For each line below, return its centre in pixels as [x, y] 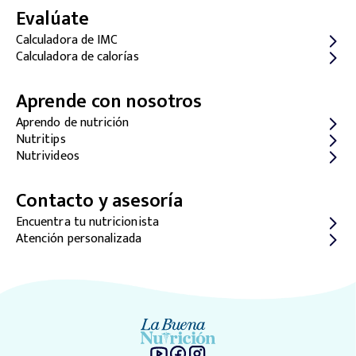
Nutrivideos [48, 156]
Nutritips [41, 139]
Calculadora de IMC [67, 40]
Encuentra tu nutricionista [87, 222]
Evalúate [53, 19]
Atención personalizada [79, 239]
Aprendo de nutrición [73, 123]
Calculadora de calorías [77, 57]
